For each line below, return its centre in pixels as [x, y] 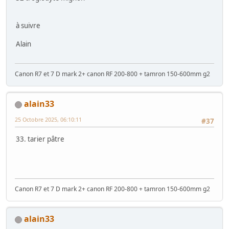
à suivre [28, 26]
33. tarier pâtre [40, 139]
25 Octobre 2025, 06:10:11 [48, 120]
